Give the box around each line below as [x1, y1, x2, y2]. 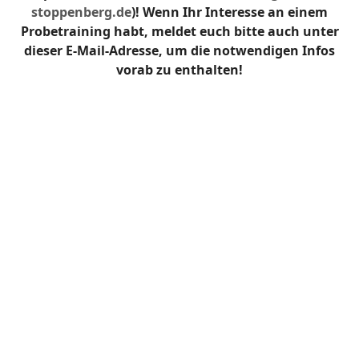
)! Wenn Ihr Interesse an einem [131, 3, 328, 22]
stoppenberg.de [31, 3, 131, 22]
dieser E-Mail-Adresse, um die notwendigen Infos [24, 42, 335, 60]
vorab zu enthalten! [116, 61, 243, 79]
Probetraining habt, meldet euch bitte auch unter [20, 22, 339, 41]
